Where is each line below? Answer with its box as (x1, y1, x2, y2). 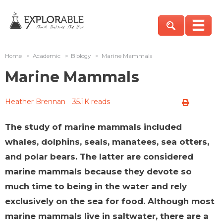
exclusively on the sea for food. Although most (5, 196, 215, 206)
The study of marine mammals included (5, 121, 182, 132)
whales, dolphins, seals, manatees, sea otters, (5, 136, 209, 147)
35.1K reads (72, 97, 110, 106)
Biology (71, 52, 91, 59)
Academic (32, 52, 60, 59)
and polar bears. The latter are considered (5, 151, 193, 162)
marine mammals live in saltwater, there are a (5, 211, 209, 221)
